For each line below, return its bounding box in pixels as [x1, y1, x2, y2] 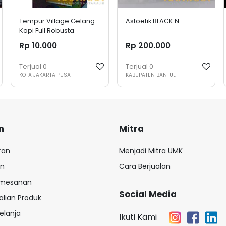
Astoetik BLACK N [125, 17, 179, 26]
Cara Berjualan [119, 161, 171, 172]
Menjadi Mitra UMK [119, 145, 183, 156]
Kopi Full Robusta [19, 26, 75, 35]
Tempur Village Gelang [19, 17, 95, 26]
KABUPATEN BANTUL [125, 71, 176, 79]
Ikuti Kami [119, 211, 157, 223]
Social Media [119, 188, 177, 200]
